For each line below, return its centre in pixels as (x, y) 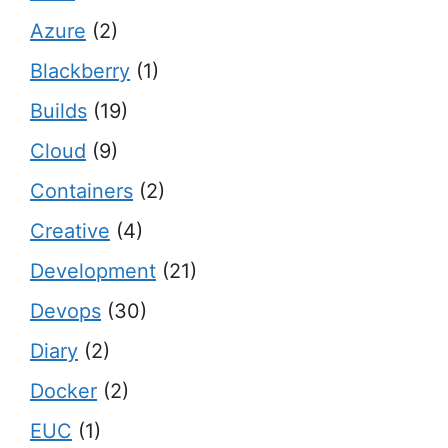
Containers (81, 191)
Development (93, 271)
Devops (65, 311)
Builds (58, 111)
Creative (70, 231)
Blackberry (80, 71)
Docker (63, 391)
